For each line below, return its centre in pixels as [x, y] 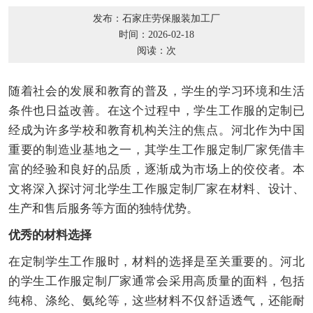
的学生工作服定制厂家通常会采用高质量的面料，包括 [156, 282]
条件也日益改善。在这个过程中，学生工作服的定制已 [156, 111]
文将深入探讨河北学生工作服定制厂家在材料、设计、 [156, 189]
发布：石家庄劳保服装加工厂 [156, 19]
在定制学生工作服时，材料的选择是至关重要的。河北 [156, 262]
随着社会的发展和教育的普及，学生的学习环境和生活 [156, 92]
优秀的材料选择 [50, 235]
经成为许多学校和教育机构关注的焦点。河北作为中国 [156, 131]
